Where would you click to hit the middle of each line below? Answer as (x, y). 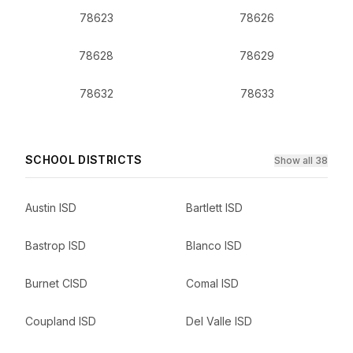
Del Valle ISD (219, 321)
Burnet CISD (56, 283)
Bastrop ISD (56, 245)
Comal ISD (212, 283)
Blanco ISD (214, 245)
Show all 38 (301, 160)
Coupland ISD (61, 321)
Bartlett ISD (214, 208)
